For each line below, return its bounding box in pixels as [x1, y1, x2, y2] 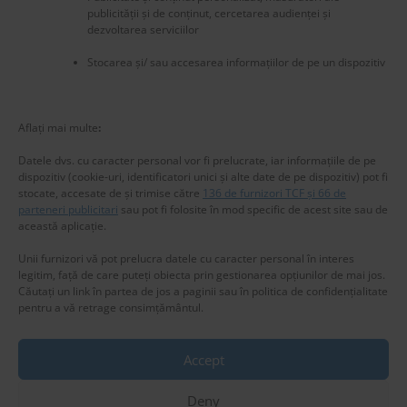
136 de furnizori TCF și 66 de [203, 185, 346, 201]
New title [14, 85, 76, 105]
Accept [183, 350, 224, 369]
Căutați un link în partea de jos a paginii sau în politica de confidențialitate [18, 283, 388, 299]
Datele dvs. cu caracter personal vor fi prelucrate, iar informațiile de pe [18, 153, 376, 168]
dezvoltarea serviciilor [87, 22, 199, 37]
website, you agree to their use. [29, 386, 187, 402]
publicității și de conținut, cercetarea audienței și [87, 5, 331, 21]
